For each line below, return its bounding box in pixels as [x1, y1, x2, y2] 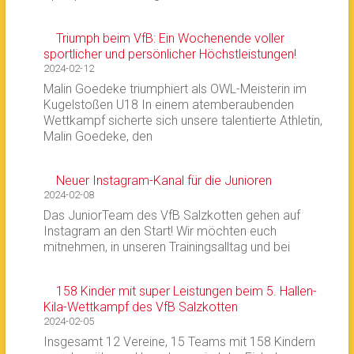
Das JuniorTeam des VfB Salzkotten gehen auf [43, 208, 300, 223]
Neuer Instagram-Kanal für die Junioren [55, 173, 272, 188]
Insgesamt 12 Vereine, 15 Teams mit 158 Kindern [43, 334, 315, 349]
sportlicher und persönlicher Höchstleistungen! [43, 47, 296, 62]
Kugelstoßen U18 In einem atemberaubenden [43, 97, 294, 112]
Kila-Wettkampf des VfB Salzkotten [43, 299, 238, 314]
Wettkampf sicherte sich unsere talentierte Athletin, [43, 113, 322, 128]
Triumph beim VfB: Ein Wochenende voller [55, 31, 284, 46]
